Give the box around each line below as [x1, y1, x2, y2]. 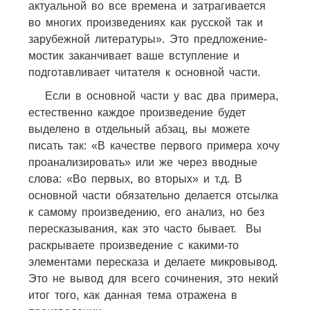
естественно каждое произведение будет [28, 106, 246, 118]
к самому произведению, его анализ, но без [28, 206, 264, 218]
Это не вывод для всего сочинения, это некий [28, 272, 278, 284]
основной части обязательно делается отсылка [28, 189, 278, 201]
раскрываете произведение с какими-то [28, 239, 239, 251]
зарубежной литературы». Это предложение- [28, 33, 267, 45]
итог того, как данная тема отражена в [28, 289, 237, 301]
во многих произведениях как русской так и [28, 16, 263, 28]
